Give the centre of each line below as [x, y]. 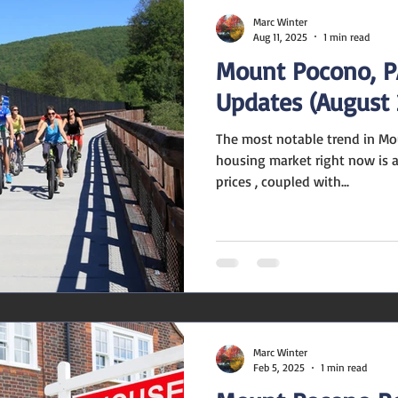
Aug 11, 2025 [280, 36]
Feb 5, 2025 [279, 367]
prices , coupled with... [283, 181]
